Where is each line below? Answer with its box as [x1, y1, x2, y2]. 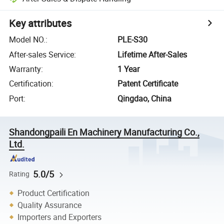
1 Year [117, 63, 140, 74]
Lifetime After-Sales [117, 48, 187, 60]
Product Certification [17, 187, 90, 198]
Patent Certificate [117, 78, 178, 89]
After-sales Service [9, 48, 74, 60]
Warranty [9, 63, 41, 74]
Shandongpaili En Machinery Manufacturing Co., [9, 125, 200, 138]
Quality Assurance [17, 199, 82, 210]
